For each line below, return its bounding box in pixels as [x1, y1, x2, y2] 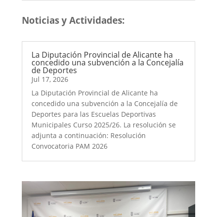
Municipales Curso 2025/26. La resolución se [31, 120, 176, 129]
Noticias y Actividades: [21, 14, 124, 26]
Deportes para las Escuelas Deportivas [31, 109, 156, 119]
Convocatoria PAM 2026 [31, 141, 119, 151]
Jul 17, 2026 [31, 75, 68, 84]
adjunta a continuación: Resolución [31, 131, 146, 140]
